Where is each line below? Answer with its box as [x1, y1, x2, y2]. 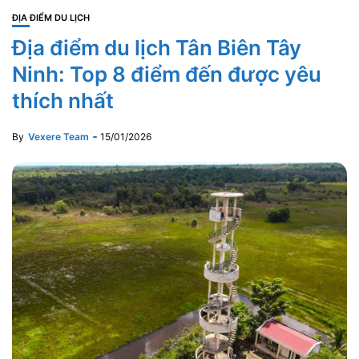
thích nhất [12, 88, 114, 113]
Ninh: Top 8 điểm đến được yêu [12, 62, 321, 87]
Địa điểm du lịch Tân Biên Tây [12, 35, 301, 60]
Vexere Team [28, 131, 89, 143]
